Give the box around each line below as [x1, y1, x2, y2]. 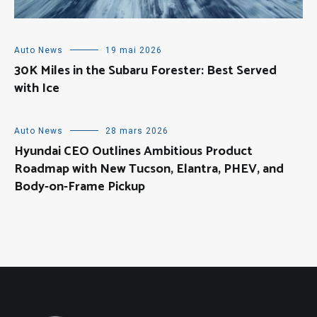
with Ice [14, 78, 59, 100]
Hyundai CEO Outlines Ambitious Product [14, 141, 253, 163]
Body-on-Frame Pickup [14, 176, 145, 198]
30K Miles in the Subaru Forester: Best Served [14, 60, 277, 82]
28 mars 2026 [105, 126, 168, 137]
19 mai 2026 [105, 45, 162, 56]
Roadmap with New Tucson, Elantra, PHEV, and [14, 158, 284, 180]
